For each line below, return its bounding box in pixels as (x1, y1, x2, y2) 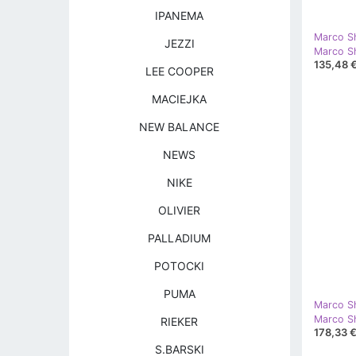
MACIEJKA (152, 92, 207, 106)
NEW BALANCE (139, 120, 220, 133)
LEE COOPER (145, 64, 214, 78)
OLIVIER (158, 203, 201, 217)
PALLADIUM (148, 231, 211, 245)
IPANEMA (155, 9, 204, 22)
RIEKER (161, 315, 199, 328)
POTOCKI (154, 259, 205, 273)
